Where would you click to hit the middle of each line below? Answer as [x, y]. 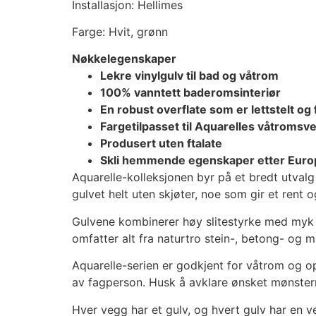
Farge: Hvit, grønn [120, 31]
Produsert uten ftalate [161, 144]
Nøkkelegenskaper [124, 59]
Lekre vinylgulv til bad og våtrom [189, 76]
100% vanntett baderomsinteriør [190, 93]
